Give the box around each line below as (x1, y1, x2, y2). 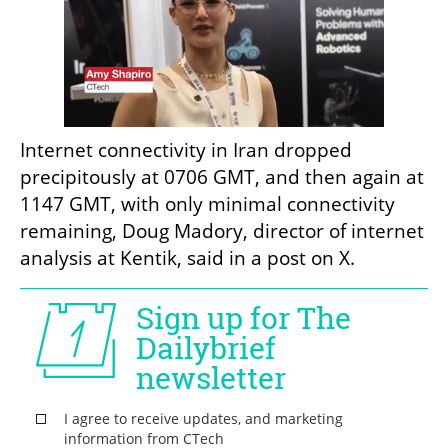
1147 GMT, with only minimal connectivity (20, 191, 395, 218)
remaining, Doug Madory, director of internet (20, 218, 424, 245)
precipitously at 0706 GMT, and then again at (20, 164, 424, 191)
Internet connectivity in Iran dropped (20, 137, 352, 164)
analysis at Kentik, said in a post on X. (20, 245, 355, 272)
